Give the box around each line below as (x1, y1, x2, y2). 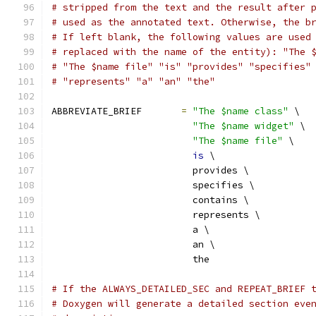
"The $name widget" (193, 120, 294, 132)
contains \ (51, 194, 249, 206)
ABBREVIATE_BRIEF (51, 105, 181, 117)
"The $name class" (193, 105, 288, 117)
